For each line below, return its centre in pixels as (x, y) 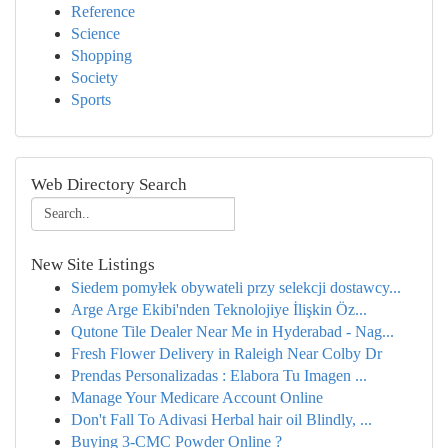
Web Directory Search (109, 184)
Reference (103, 11)
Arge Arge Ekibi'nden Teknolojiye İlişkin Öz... (219, 309)
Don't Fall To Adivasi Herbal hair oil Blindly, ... (221, 419)
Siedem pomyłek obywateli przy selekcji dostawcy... (236, 287)
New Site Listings (93, 264)
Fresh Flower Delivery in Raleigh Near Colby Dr (226, 353)
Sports (91, 99)
